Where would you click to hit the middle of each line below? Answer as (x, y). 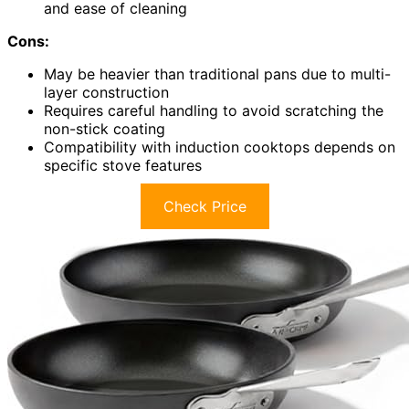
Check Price (204, 207)
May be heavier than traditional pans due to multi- (217, 74)
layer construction (106, 93)
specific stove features (123, 166)
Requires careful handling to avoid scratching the (214, 111)
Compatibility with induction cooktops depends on (220, 147)
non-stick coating (105, 129)
